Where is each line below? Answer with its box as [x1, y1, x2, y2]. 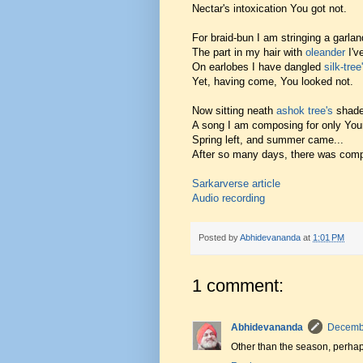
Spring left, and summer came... [192, 133, 344, 146]
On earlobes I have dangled [192, 60, 324, 73]
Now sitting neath [192, 104, 276, 117]
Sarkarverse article [192, 177, 280, 190]
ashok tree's [276, 104, 333, 117]
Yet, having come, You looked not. [192, 75, 353, 88]
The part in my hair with [192, 45, 305, 58]
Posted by [199, 232, 240, 242]
